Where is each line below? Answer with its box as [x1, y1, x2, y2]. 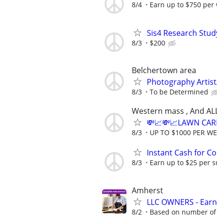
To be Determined [150, 87, 208, 96]
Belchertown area [132, 64, 196, 76]
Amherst [132, 185, 163, 196]
